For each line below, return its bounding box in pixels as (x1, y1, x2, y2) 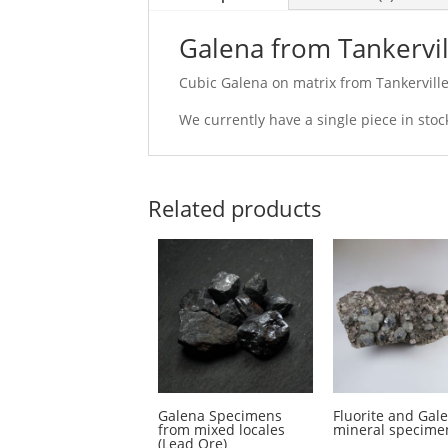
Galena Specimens (157, 406, 282, 426)
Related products (147, 192, 322, 223)
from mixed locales (157, 420, 285, 440)
